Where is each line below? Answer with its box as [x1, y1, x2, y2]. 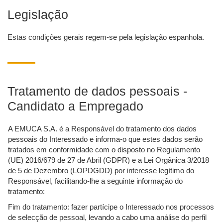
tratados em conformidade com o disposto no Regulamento [8, 145, 200, 154]
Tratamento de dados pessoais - [7, 84, 187, 99]
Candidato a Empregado [7, 99, 143, 113]
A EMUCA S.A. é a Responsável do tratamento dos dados [8, 124, 197, 133]
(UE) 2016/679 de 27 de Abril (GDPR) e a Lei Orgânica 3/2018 [8, 156, 209, 165]
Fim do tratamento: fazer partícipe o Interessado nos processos [8, 203, 214, 212]
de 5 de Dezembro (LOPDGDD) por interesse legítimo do [8, 166, 194, 175]
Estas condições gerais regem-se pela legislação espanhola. [7, 33, 204, 42]
